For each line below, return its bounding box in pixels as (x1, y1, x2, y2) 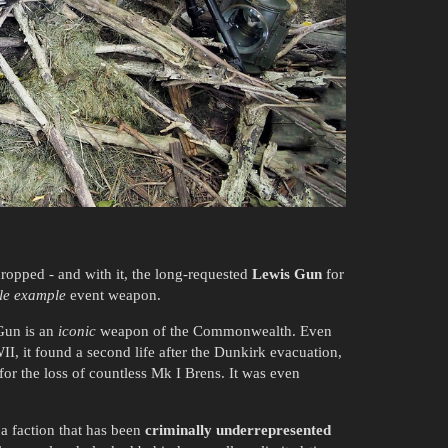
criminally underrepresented (145, 421, 331, 438)
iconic (58, 322, 96, 339)
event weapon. (66, 286, 161, 303)
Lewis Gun (252, 265, 322, 282)
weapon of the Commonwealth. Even (96, 322, 332, 339)
